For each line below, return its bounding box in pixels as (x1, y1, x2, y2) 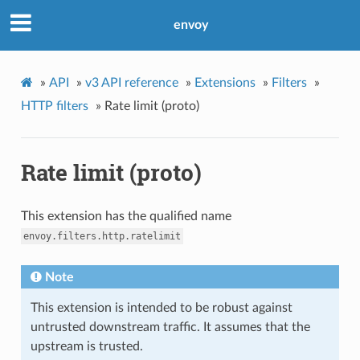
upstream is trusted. (30, 339, 143, 353)
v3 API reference (84, 76, 178, 89)
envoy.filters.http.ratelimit (22, 230, 181, 242)
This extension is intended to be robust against (30, 301, 292, 314)
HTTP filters (20, 99, 88, 112)
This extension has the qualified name (20, 209, 231, 223)
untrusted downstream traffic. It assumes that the (30, 320, 310, 333)
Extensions (194, 76, 256, 89)
